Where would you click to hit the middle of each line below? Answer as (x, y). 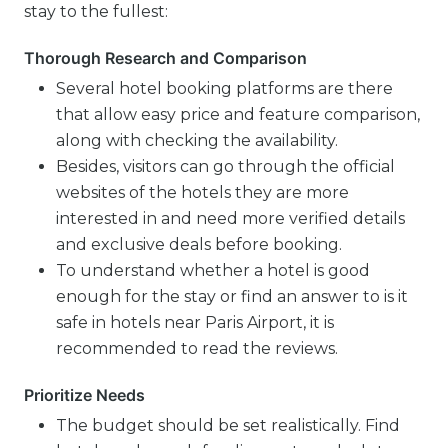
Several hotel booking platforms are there (224, 88)
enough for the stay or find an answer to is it (232, 296)
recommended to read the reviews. (197, 348)
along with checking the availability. (197, 140)
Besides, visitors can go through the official (225, 166)
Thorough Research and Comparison (165, 58)
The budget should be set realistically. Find (228, 425)
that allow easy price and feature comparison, (238, 114)
